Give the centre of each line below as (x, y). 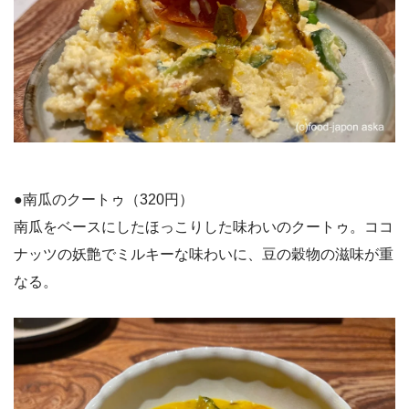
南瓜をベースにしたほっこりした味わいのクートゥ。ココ (204, 227)
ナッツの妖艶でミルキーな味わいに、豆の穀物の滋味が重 (204, 255)
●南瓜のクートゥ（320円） (104, 200)
